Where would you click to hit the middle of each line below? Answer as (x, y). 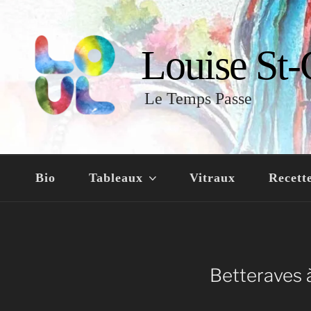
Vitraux (212, 177)
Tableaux (116, 177)
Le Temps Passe (198, 98)
